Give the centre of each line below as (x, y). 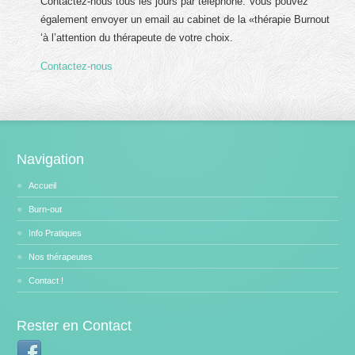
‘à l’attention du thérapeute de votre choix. (137, 38)
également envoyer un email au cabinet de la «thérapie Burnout (185, 20)
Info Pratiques (55, 233)
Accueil (43, 185)
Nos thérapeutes (61, 256)
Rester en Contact (74, 325)
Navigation (51, 159)
